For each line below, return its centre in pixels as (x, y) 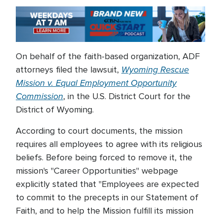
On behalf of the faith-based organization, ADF (108, 56)
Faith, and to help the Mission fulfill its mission (105, 211)
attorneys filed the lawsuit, (69, 70)
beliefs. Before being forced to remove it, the (104, 158)
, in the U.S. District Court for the (127, 96)
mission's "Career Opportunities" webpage (97, 171)
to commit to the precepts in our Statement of (107, 198)
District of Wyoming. (55, 110)
